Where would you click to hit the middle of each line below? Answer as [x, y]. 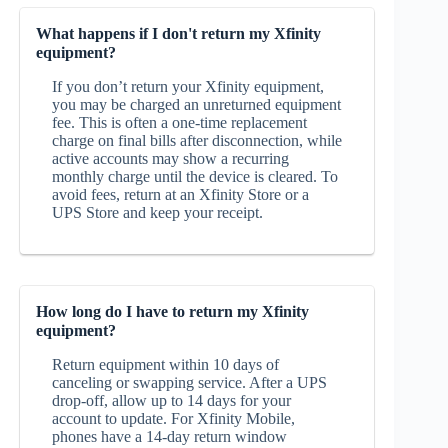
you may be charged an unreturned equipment [196, 105]
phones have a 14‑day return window [169, 437]
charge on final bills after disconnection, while [197, 141]
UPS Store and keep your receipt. [157, 213]
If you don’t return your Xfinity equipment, [188, 87]
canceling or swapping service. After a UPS [189, 383]
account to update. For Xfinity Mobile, [173, 419]
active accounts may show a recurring [170, 159]
